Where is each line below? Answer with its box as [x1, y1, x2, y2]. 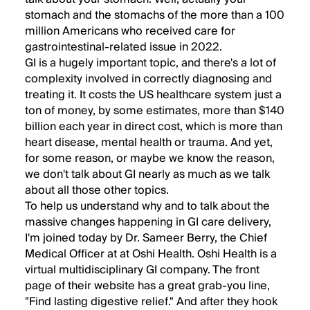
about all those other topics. [25, 181, 169, 200]
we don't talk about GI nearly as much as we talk [25, 165, 270, 184]
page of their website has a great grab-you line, [25, 276, 270, 295]
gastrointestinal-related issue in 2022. [25, 37, 222, 57]
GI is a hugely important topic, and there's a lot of [25, 53, 276, 73]
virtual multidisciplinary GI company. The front [25, 260, 259, 280]
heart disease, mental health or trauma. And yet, [25, 133, 273, 152]
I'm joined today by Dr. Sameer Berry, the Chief [25, 228, 267, 248]
